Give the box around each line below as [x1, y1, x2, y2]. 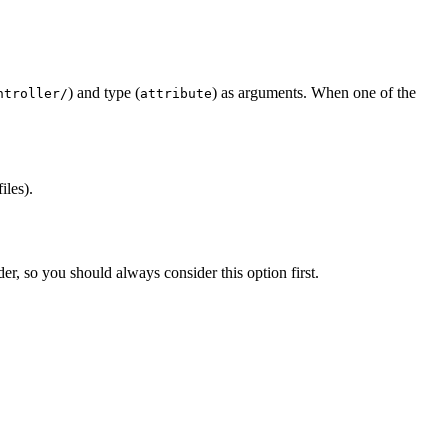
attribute [140, 85, 212, 101]
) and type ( [68, 83, 140, 101]
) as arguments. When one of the [212, 83, 416, 101]
